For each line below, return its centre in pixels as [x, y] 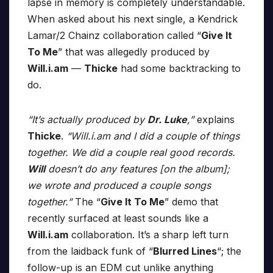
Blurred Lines [185, 251]
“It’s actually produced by [87, 120]
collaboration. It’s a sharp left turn [148, 235]
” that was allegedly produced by [134, 52]
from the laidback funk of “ [90, 251]
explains [214, 120]
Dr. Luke [167, 120]
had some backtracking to [179, 69]
